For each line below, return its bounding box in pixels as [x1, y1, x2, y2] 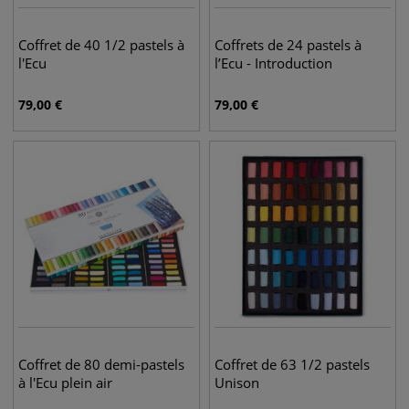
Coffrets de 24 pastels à [215, 36, 362, 54]
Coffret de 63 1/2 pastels [215, 355, 370, 373]
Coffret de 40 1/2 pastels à [18, 36, 184, 54]
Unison [215, 373, 259, 392]
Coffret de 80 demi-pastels [18, 355, 184, 373]
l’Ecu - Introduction [215, 54, 332, 72]
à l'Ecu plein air [18, 373, 112, 392]
